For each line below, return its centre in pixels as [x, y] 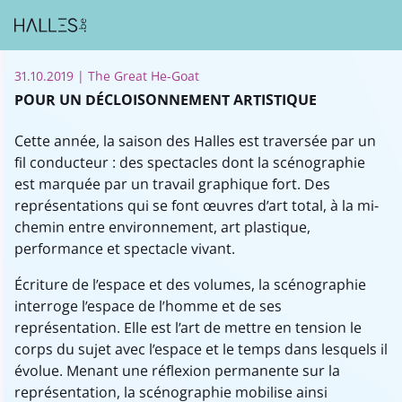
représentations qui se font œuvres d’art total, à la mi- [197, 205]
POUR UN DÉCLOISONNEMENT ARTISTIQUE [166, 100]
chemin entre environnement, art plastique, [162, 227]
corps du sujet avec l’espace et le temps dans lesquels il [201, 349]
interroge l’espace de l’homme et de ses [148, 306]
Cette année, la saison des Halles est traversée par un [195, 141]
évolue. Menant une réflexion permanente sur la [177, 371]
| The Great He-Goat [138, 76]
